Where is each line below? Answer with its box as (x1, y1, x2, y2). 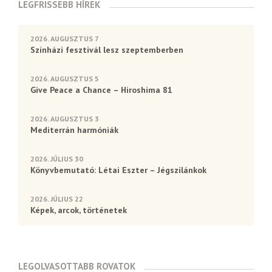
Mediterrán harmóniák (30, 124, 118, 136)
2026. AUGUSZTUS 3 (30, 114, 99, 124)
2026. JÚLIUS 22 (30, 194, 83, 204)
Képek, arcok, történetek (30, 205, 127, 216)
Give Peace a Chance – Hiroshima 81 (30, 84, 172, 96)
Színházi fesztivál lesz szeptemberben (30, 44, 183, 56)
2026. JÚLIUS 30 (30, 154, 83, 164)
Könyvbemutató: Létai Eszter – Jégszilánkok (30, 165, 206, 176)
